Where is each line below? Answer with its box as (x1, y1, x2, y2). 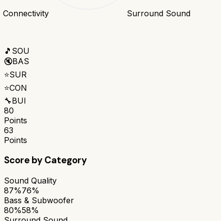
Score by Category (4, 154, 87, 167)
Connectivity (2, 8, 49, 18)
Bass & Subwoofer (4, 195, 74, 205)
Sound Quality (4, 175, 57, 185)
